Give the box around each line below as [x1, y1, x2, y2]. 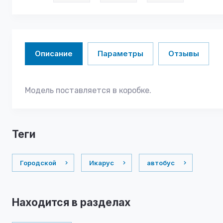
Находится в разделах [12, 196, 130, 209]
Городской [20, 159, 56, 167]
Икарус [89, 159, 114, 167]
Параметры [98, 49, 143, 58]
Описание [35, 49, 73, 58]
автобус [147, 159, 175, 167]
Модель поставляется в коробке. [25, 86, 151, 95]
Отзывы [168, 49, 199, 58]
